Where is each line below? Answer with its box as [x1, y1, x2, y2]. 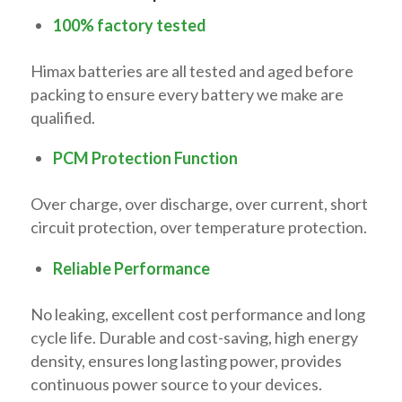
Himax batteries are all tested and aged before [30, 61, 354, 82]
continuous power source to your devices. [30, 373, 322, 394]
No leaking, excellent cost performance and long [30, 303, 365, 324]
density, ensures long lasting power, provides [30, 350, 342, 371]
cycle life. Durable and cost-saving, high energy [30, 327, 358, 347]
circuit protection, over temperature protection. [30, 217, 367, 238]
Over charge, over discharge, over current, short [30, 194, 368, 214]
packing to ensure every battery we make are [30, 84, 344, 105]
